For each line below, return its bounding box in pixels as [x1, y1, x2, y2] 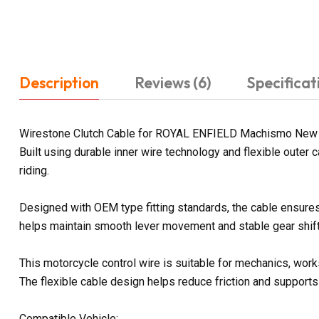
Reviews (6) [135, 73, 211, 92]
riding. [19, 163, 49, 177]
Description [19, 73, 99, 92]
